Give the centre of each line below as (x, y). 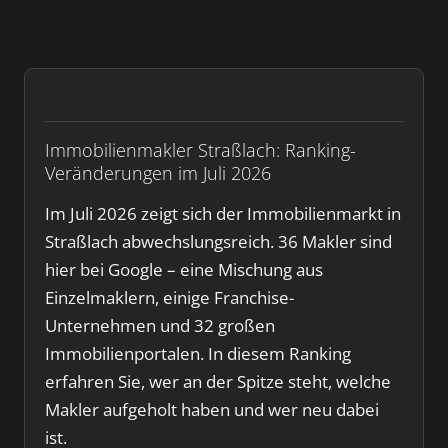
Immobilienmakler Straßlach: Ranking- (200, 149)
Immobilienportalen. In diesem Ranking (198, 353)
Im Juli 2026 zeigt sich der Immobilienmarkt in (223, 213)
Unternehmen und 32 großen (160, 325)
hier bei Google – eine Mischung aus (184, 269)
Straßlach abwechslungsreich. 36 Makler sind (218, 241)
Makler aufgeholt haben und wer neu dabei (212, 409)
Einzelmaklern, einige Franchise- (169, 297)
